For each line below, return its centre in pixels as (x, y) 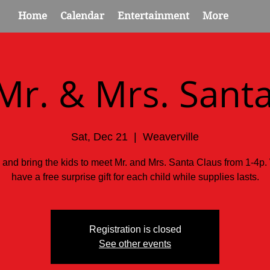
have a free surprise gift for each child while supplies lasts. (135, 177)
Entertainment (153, 16)
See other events (135, 244)
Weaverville (171, 137)
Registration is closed (135, 229)
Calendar (82, 16)
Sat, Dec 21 (99, 137)
